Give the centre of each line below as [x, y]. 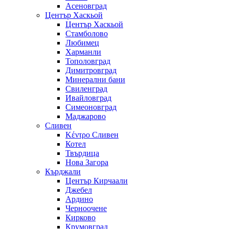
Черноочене [86, 209]
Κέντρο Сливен [92, 135]
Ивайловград [88, 98]
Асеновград [86, 6]
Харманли [83, 52]
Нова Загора [87, 163]
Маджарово [86, 117]
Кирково [81, 218]
